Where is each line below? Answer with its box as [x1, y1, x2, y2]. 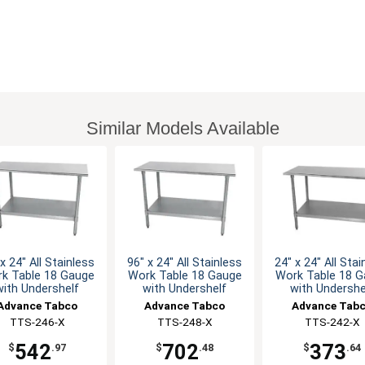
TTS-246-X [9, 315, 65, 329]
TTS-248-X [156, 315, 213, 329]
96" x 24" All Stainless [127, 256, 242, 270]
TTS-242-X [304, 315, 360, 329]
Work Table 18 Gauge [127, 269, 242, 284]
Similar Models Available [86, 117, 279, 139]
